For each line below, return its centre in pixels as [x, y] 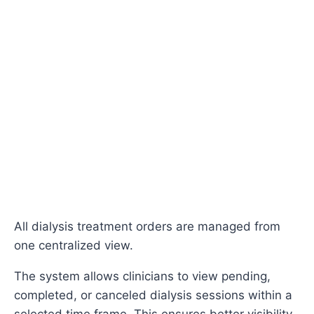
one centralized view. [74, 246]
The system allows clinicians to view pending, [142, 277]
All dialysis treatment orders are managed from [147, 227]
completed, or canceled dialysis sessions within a [153, 295]
